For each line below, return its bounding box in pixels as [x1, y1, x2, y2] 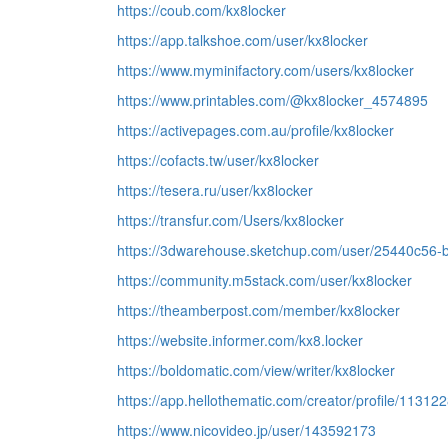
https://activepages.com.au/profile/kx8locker [117, 120, 394, 140]
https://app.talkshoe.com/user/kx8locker [117, 30, 368, 50]
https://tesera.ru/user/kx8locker [117, 180, 313, 200]
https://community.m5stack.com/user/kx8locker [117, 270, 412, 290]
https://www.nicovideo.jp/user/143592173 [117, 420, 376, 440]
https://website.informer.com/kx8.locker [117, 330, 363, 350]
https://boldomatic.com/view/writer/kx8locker [117, 360, 395, 380]
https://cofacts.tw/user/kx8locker [117, 150, 319, 170]
